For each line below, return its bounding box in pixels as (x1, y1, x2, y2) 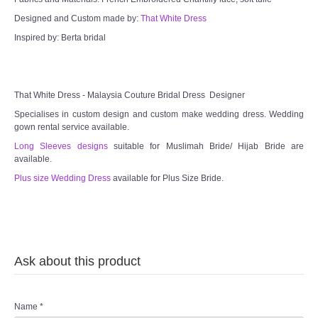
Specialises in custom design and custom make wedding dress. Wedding (14, 109, 304, 119)
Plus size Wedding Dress (14, 172, 111, 183)
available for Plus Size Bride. (111, 172, 224, 183)
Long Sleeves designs (14, 141, 108, 151)
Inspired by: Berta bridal (14, 32, 106, 43)
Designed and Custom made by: (14, 13, 141, 23)
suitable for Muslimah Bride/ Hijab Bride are (107, 141, 305, 151)
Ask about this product (14, 253, 141, 268)
